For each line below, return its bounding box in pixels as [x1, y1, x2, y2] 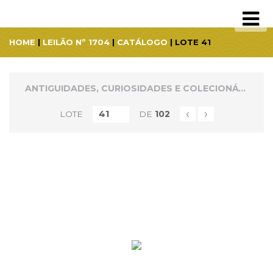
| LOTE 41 [168, 37, 211, 47]
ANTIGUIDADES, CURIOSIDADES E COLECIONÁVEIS [238, 83, 246, 94]
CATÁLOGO [117, 37, 168, 47]
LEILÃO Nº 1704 [43, 37, 110, 47]
